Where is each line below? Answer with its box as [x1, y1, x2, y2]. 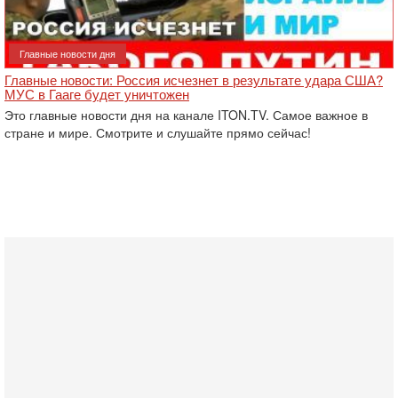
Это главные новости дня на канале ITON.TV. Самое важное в [4, 106, 368, 123]
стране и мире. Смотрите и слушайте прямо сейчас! [4, 123, 311, 141]
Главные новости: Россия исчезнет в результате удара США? [4, 70, 383, 89]
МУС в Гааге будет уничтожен [4, 84, 189, 103]
